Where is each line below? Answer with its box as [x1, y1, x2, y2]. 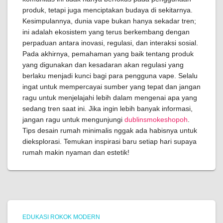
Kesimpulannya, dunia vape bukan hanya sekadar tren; [22, 17, 196, 25]
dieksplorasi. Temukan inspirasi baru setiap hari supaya [22, 137, 197, 145]
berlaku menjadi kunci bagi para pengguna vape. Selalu [22, 72, 198, 80]
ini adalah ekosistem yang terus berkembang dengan [22, 28, 190, 36]
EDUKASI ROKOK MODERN [22, 214, 100, 221]
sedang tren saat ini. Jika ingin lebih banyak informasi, [22, 105, 193, 112]
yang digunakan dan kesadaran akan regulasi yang [22, 61, 184, 69]
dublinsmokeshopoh [124, 115, 188, 123]
